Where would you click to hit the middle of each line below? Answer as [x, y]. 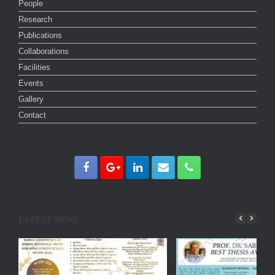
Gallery [31, 99]
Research [35, 19]
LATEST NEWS [48, 219]
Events [31, 83]
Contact [32, 115]
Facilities [34, 67]
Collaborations [44, 51]
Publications [40, 35]
